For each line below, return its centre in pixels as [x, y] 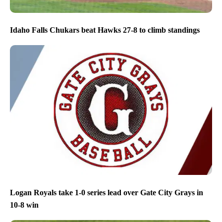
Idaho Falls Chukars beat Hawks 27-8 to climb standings [105, 30]
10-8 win [24, 205]
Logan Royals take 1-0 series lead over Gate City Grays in [107, 192]
